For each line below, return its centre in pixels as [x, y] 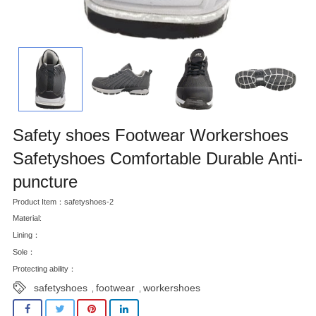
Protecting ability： [44, 268]
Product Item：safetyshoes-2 [63, 201]
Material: [27, 218]
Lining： [26, 235]
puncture [45, 181]
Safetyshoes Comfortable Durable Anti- [158, 158]
